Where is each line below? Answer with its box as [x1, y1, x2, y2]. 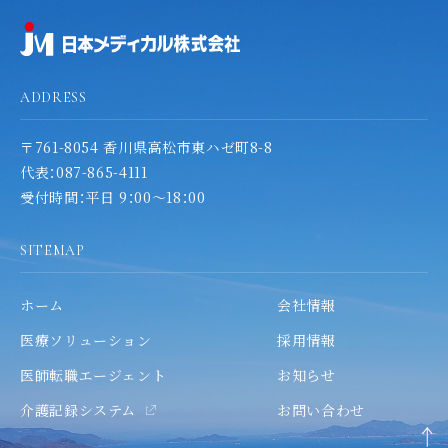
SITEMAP [20, 241, 85, 259]
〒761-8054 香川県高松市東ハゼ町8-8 [20, 136, 273, 157]
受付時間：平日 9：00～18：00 [20, 186, 206, 207]
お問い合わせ [277, 399, 365, 420]
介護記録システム [20, 399, 137, 420]
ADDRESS [20, 88, 87, 106]
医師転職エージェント [20, 364, 167, 385]
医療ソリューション [20, 329, 152, 350]
